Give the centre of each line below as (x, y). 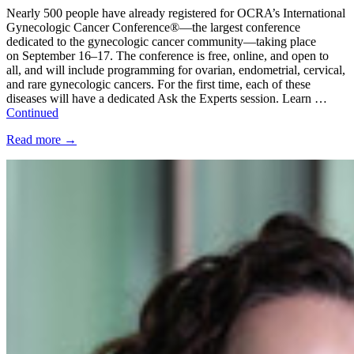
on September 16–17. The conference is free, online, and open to (168, 55)
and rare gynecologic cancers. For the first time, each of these (158, 84)
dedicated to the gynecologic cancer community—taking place (161, 41)
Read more (35, 139)
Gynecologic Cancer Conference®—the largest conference (153, 27)
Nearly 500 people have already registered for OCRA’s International (176, 13)
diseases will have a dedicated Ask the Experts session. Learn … (167, 98)
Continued (32, 112)
